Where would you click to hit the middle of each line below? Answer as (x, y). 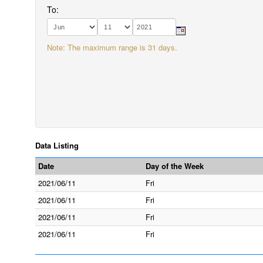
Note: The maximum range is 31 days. (112, 47)
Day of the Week (175, 166)
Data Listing (57, 145)
